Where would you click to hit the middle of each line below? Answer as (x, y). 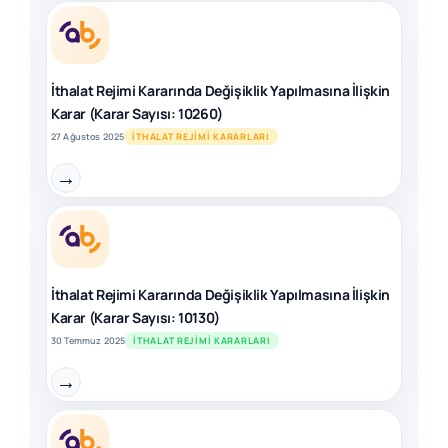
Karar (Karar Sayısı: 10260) (137, 113)
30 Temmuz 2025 (88, 340)
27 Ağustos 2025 (88, 136)
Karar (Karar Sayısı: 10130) (135, 317)
